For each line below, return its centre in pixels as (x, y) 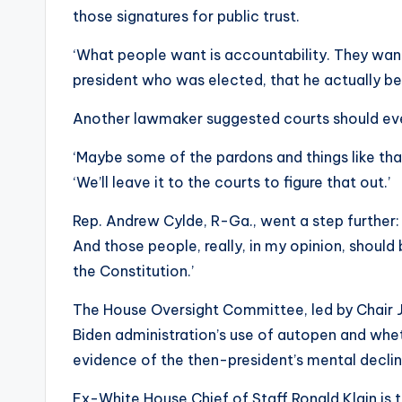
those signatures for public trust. (186, 17)
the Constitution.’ (133, 271)
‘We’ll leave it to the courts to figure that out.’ (232, 183)
